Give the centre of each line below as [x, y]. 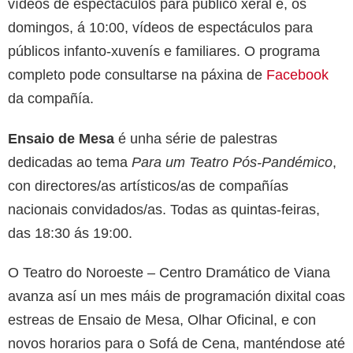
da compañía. [51, 98]
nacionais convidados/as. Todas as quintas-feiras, [164, 209]
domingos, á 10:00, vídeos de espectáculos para [160, 27]
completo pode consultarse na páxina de [137, 74]
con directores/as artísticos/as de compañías [148, 186]
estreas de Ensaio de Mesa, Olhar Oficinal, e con [162, 320]
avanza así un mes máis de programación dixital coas [176, 296]
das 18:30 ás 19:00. [70, 233]
